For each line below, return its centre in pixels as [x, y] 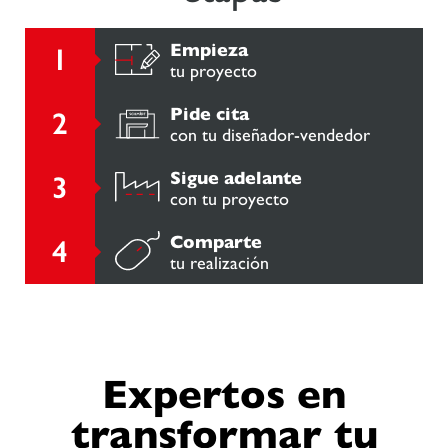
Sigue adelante [236, 177]
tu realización [219, 262]
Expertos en [224, 393]
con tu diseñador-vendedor [270, 134]
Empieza [209, 49]
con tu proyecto [229, 198]
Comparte [216, 241]
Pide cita [209, 113]
